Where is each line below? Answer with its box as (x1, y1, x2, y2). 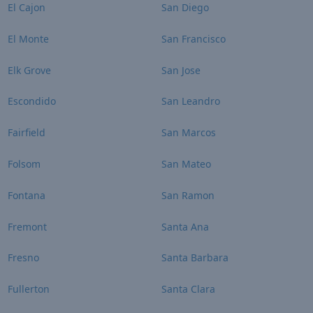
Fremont (7, 219, 47, 233)
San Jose (161, 63, 201, 77)
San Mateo (161, 156, 211, 170)
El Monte (7, 31, 49, 45)
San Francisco (161, 31, 226, 45)
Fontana (7, 188, 45, 202)
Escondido (7, 94, 56, 108)
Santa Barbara (161, 251, 228, 265)
